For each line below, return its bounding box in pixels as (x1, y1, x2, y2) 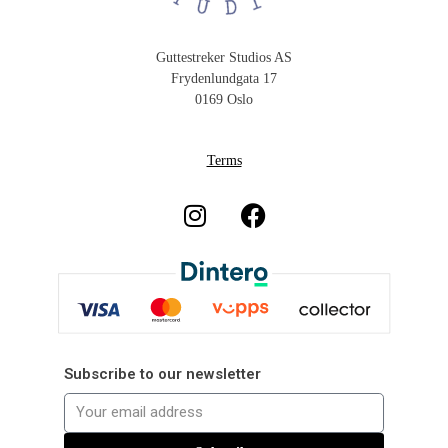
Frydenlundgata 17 (171, 70, 277, 86)
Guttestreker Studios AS (156, 49, 292, 65)
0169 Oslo (195, 91, 253, 107)
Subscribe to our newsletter (64, 364, 261, 383)
